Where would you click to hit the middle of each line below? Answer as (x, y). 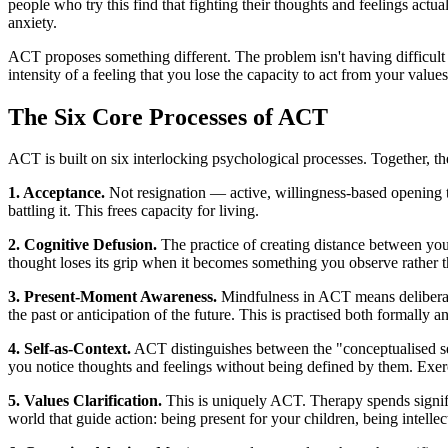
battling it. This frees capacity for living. (133, 211)
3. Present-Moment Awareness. (112, 297)
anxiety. (32, 22)
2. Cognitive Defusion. (82, 245)
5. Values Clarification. (85, 401)
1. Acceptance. (56, 193)
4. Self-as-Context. (69, 349)
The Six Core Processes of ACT (168, 116)
